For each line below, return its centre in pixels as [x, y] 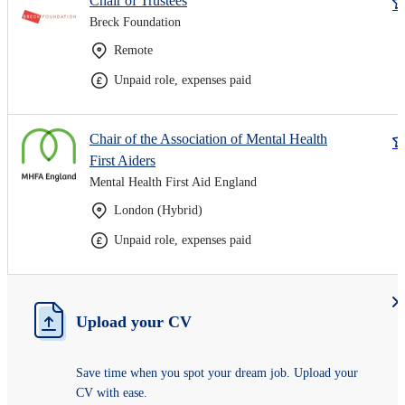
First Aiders [122, 160]
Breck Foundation [135, 22]
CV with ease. [112, 392]
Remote [133, 50]
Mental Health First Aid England [173, 182]
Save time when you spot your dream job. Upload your [217, 372]
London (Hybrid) [158, 210]
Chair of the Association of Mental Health [208, 138]
